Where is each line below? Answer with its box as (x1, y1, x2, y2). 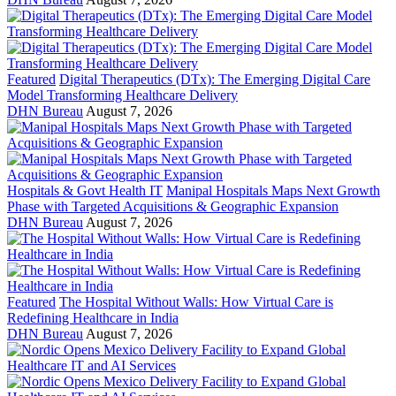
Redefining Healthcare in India (7, 310, 179, 326)
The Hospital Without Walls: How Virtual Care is (59, 294, 333, 310)
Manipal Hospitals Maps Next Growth (166, 183, 380, 199)
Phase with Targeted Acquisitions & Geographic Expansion (7, 199, 339, 215)
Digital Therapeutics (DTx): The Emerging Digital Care (59, 72, 370, 88)
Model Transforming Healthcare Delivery (7, 88, 238, 103)
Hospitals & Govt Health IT (7, 183, 163, 199)
